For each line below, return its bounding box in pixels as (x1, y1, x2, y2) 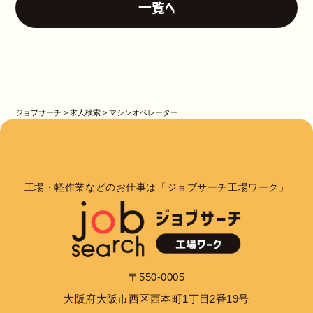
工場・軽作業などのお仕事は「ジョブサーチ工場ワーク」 (24, 181, 289, 193)
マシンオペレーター (109, 108, 179, 117)
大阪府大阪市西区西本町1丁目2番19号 (64, 293, 249, 305)
